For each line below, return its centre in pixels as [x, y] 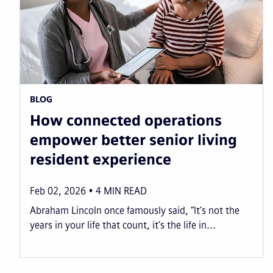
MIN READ [125, 191]
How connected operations [126, 121]
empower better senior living [133, 140]
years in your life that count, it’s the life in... [123, 225]
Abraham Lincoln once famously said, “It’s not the [135, 211]
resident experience [101, 160]
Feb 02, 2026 [58, 191]
